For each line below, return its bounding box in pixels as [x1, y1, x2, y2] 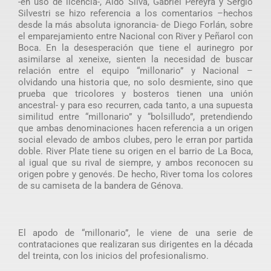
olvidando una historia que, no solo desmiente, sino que [18, 76, 253, 88]
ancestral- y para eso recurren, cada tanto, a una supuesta [18, 99, 253, 111]
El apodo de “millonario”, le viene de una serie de [18, 227, 253, 238]
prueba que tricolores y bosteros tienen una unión [18, 88, 253, 99]
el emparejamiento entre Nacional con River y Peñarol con [18, 30, 253, 42]
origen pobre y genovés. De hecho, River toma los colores [18, 168, 253, 180]
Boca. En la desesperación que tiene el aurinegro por [18, 42, 253, 53]
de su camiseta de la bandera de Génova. [18, 180, 183, 191]
